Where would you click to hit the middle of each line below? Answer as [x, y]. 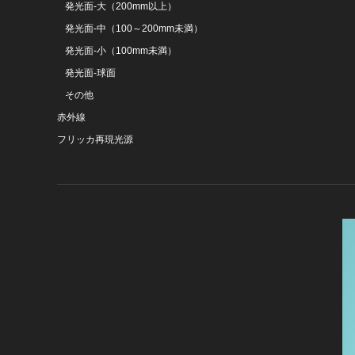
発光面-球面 [90, 73]
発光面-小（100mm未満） [121, 51]
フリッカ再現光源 [95, 139]
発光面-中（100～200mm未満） [134, 29]
